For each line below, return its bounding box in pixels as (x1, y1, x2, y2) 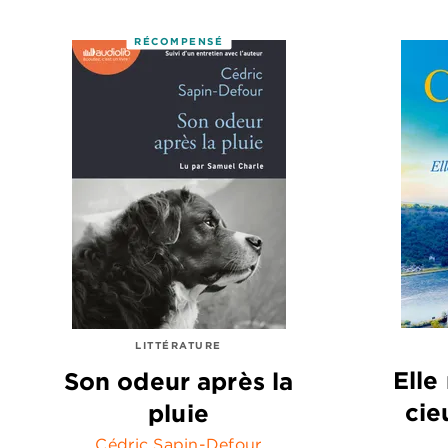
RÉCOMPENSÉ (134, 34, 223, 49)
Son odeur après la (63, 366, 294, 397)
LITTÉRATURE (135, 337, 222, 352)
